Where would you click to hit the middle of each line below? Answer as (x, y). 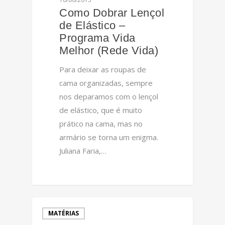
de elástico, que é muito (101, 110)
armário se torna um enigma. (109, 137)
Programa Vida (97, 38)
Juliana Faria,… (83, 150)
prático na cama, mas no (101, 123)
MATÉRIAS (64, 213)
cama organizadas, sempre (106, 83)
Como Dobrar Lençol (112, 13)
